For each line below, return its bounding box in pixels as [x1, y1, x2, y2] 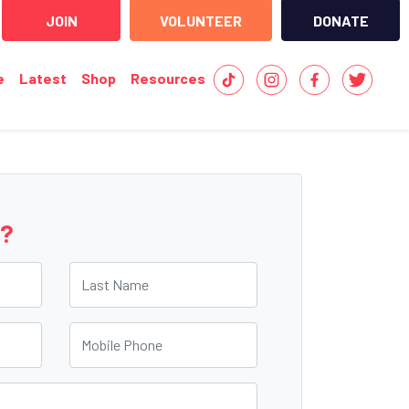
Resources [131, 69, 205, 87]
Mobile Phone [68, 323, 162, 343]
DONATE [312, 11, 369, 29]
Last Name [68, 263, 143, 283]
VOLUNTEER [160, 11, 242, 29]
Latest [19, 69, 67, 87]
